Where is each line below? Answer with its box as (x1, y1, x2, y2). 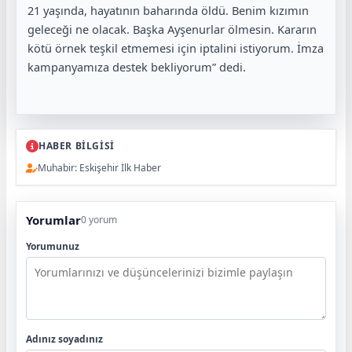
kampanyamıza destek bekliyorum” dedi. (27, 59, 246, 75)
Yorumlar (26, 212, 81, 229)
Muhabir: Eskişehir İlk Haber (38, 161, 161, 175)
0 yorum (81, 213, 117, 227)
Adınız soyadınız (26, 332, 103, 346)
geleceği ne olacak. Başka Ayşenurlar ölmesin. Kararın (27, 21, 317, 38)
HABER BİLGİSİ (38, 139, 115, 153)
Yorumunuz (26, 240, 79, 254)
